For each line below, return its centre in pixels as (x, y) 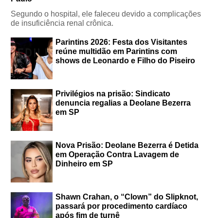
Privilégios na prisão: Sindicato (113, 93)
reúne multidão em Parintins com (117, 51)
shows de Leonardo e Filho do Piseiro (126, 60)
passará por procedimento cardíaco (122, 206)
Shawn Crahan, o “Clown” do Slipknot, (127, 197)
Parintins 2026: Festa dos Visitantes (122, 42)
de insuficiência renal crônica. (62, 23)
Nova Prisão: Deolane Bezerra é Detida (127, 145)
